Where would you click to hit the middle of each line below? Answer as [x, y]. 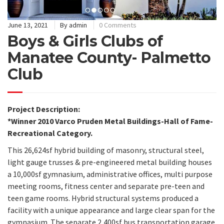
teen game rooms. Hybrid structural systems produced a [103, 198]
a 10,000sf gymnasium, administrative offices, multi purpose [110, 174]
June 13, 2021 [28, 25]
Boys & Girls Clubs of [85, 41]
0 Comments [118, 25]
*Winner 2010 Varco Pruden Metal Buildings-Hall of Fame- [110, 121]
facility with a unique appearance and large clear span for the [111, 210]
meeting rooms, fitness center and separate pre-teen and [106, 186]
